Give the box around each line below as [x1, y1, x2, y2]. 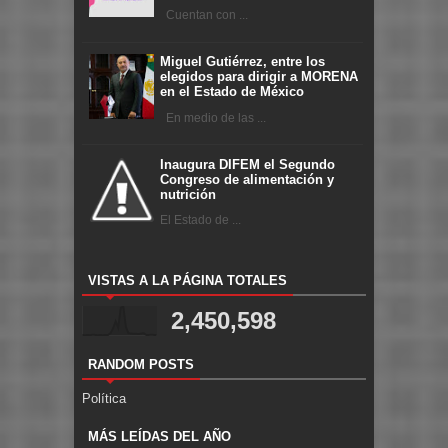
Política [82, 391, 126, 407]
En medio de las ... [160, 110, 266, 125]
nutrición [160, 186, 216, 202]
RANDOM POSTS [88, 357, 194, 373]
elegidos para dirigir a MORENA [160, 69, 358, 85]
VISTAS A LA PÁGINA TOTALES [88, 273, 287, 289]
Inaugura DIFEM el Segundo [160, 156, 335, 172]
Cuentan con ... [160, 8, 248, 23]
